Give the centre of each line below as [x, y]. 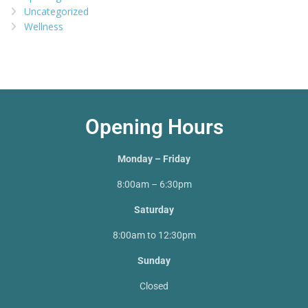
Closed [154, 286]
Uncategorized [56, 12]
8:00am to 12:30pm [154, 235]
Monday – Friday [154, 159]
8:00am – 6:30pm [154, 185]
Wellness [44, 27]
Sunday [154, 261]
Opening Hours [154, 127]
